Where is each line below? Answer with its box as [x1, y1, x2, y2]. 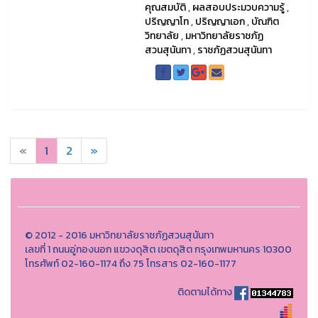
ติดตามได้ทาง [177, 285, 232, 300]
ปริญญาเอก [194, 14, 245, 30]
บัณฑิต [251, 14, 279, 30]
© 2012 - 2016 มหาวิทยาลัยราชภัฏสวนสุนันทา [25, 228, 214, 243]
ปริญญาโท [144, 14, 189, 30]
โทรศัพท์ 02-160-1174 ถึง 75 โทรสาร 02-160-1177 [25, 256, 236, 272]
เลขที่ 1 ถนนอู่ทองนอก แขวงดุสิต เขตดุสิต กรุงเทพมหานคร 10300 [25, 242, 292, 258]
